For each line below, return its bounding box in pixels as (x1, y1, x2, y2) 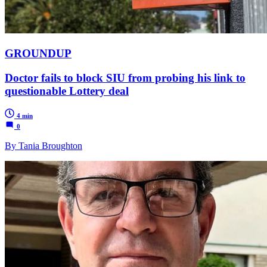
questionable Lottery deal (5, 84, 129, 97)
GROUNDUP (5, 46, 72, 60)
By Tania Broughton (5, 141, 82, 151)
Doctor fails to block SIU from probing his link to (5, 71, 246, 84)
